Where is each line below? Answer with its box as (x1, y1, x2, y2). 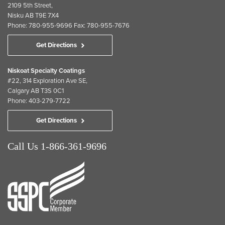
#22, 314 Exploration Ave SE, (8, 76, 87, 85)
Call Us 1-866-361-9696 (8, 140, 106, 152)
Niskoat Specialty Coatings (8, 66, 85, 75)
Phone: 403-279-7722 (8, 96, 70, 105)
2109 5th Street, (8, 1, 53, 10)
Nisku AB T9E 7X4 (8, 11, 59, 20)
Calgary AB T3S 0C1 (8, 86, 64, 95)
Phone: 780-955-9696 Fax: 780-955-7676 (8, 21, 130, 30)
